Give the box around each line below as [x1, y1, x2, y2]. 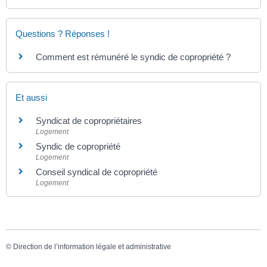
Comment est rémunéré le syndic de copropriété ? [36, 52, 231, 63]
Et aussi [15, 92, 47, 103]
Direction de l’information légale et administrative [13, 242, 171, 251]
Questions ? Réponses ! [15, 29, 110, 39]
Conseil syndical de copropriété [36, 166, 157, 177]
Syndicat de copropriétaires [36, 115, 142, 126]
